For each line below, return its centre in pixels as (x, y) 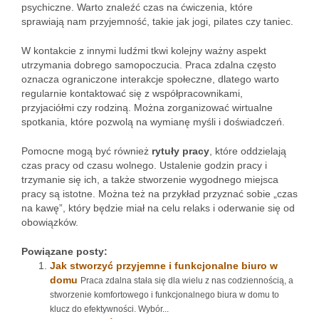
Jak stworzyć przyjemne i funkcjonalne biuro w (164, 266)
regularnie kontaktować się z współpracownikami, (132, 93)
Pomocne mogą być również (87, 151)
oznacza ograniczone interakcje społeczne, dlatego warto (150, 79)
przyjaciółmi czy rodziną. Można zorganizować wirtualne (147, 108)
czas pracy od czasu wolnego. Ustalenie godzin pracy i (144, 165)
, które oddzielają (248, 151)
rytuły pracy (181, 151)
